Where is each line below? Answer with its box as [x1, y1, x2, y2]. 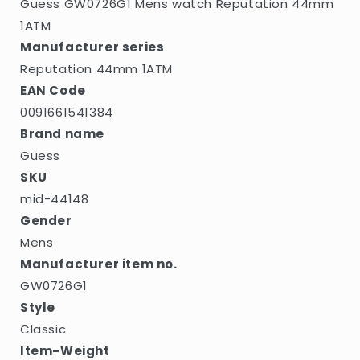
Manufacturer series [20, 38, 165, 55]
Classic [20, 320, 67, 337]
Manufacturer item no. [20, 255, 178, 272]
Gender [20, 211, 72, 229]
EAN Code [20, 81, 86, 99]
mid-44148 [20, 190, 89, 207]
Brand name [20, 125, 104, 142]
